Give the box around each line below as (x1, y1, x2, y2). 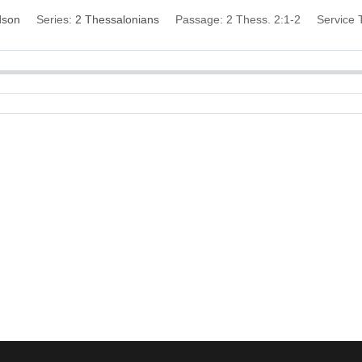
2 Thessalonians (74, 13, 159, 26)
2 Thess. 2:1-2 (225, 13, 301, 26)
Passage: (175, 13, 223, 26)
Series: (36, 13, 72, 26)
